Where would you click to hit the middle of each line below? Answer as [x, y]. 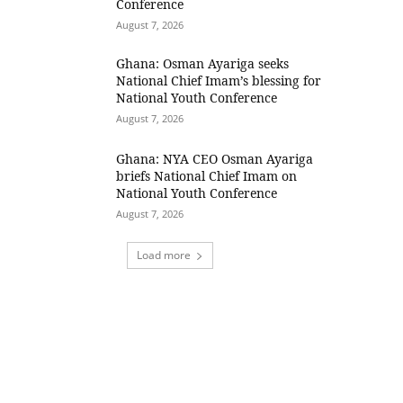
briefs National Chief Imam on [207, 176]
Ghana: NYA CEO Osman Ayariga [215, 159]
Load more [164, 255]
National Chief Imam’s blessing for [219, 80]
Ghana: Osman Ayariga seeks [203, 63]
